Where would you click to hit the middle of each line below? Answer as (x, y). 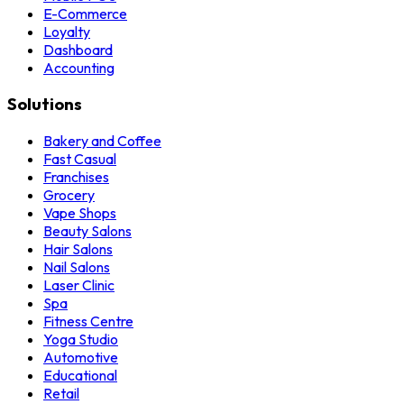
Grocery (69, 195)
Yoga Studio (81, 340)
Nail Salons (77, 267)
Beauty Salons (87, 231)
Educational (80, 376)
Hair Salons (78, 249)
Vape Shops (80, 213)
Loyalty (67, 31)
